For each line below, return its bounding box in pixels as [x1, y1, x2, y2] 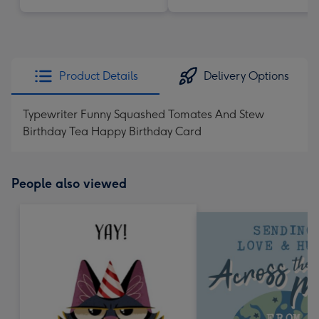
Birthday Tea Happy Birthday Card [23, 125, 202, 138]
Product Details [58, 69, 138, 83]
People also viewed [11, 176, 127, 192]
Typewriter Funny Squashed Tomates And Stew [23, 108, 264, 121]
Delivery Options [204, 69, 289, 83]
